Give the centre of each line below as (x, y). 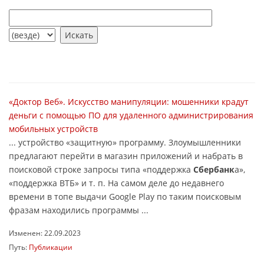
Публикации (51, 247)
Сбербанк (214, 169)
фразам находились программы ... (79, 210)
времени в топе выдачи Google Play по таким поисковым (125, 197)
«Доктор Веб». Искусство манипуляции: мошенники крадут (129, 102)
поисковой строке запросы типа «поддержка (101, 169)
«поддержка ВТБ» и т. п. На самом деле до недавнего (116, 183)
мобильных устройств (53, 129)
